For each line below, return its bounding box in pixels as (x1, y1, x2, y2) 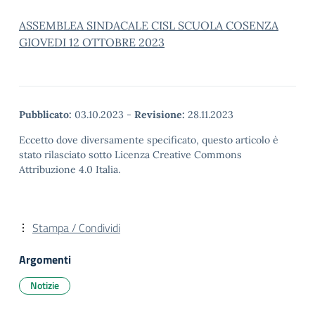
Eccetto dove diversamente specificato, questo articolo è (19, 134, 278, 146)
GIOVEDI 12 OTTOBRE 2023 (19, 35, 165, 49)
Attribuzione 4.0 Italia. (19, 163, 120, 176)
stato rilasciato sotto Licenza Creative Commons (19, 148, 242, 161)
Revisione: (134, 108, 185, 121)
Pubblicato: (19, 108, 72, 121)
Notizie (30, 278, 59, 292)
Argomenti (19, 251, 71, 268)
